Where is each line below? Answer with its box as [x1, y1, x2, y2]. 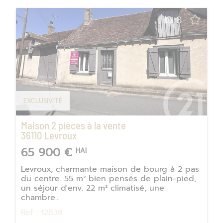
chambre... [21, 191, 60, 204]
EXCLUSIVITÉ [23, 96, 62, 106]
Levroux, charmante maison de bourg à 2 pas [21, 163, 199, 175]
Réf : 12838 [21, 206, 63, 219]
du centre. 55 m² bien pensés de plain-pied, [21, 172, 196, 185]
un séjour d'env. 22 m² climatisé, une [21, 182, 164, 194]
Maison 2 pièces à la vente [21, 118, 126, 131]
